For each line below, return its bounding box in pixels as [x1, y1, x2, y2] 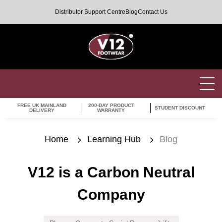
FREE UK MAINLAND [17, 103, 67, 109]
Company [77, 186, 145, 203]
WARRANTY [97, 108, 125, 113]
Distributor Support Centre [55, 8, 125, 15]
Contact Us [137, 8, 167, 15]
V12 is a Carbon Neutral [27, 164, 195, 181]
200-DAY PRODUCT [88, 103, 134, 109]
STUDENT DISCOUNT [155, 105, 206, 111]
